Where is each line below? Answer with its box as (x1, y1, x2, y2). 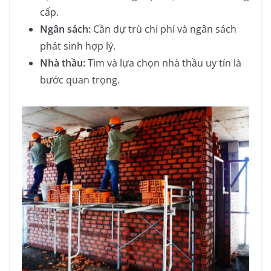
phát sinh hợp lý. (40, 39, 116, 53)
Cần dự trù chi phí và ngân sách (91, 22, 237, 36)
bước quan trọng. (40, 73, 120, 87)
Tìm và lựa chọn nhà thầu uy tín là (85, 56, 241, 70)
